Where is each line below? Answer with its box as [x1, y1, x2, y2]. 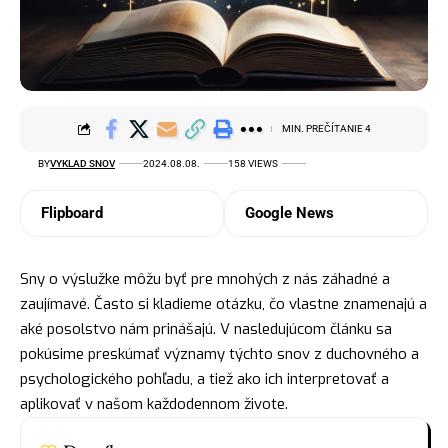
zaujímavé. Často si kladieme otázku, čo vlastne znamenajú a [20, 293, 427, 314]
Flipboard [41, 203, 103, 222]
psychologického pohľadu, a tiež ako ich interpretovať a [20, 368, 389, 389]
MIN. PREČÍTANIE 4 [281, 123, 371, 135]
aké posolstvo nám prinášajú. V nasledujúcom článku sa [20, 318, 392, 339]
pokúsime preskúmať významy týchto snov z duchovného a [20, 343, 419, 364]
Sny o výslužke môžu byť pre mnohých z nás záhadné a [20, 268, 390, 289]
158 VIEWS [228, 157, 278, 169]
